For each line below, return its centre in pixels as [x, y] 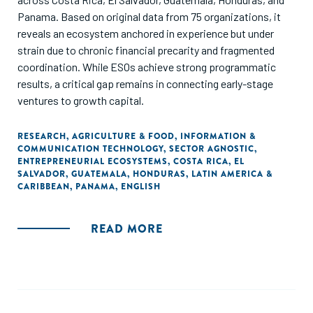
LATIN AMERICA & [232, 174]
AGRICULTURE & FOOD [123, 136]
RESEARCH [42, 136]
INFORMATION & [218, 136]
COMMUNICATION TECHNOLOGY [90, 149]
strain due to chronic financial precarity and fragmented [146, 50]
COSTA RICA [201, 161]
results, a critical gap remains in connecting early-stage [145, 83]
